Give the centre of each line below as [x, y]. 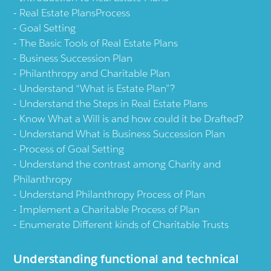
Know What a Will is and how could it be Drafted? [132, 119]
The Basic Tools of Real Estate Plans [99, 43]
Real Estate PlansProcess [75, 13]
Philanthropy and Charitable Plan [95, 73]
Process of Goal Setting [72, 149]
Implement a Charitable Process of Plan [110, 210]
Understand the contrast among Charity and [120, 164]
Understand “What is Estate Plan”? [97, 89]
